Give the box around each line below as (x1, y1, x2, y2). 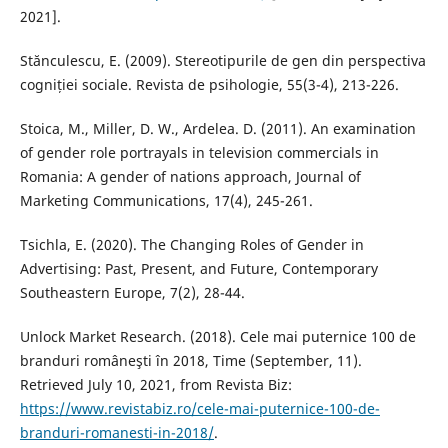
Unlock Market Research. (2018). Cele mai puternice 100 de (19, 326, 416, 346)
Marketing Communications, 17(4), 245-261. (19, 190, 313, 210)
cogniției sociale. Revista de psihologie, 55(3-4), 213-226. (19, 74, 399, 94)
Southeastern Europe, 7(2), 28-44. (19, 282, 245, 302)
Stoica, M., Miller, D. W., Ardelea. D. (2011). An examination (19, 118, 416, 138)
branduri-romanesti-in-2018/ (19, 422, 214, 442)
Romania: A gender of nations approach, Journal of (19, 166, 361, 186)
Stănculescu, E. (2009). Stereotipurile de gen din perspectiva (19, 50, 426, 70)
